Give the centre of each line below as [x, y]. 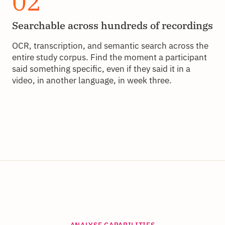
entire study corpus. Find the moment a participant [109, 57]
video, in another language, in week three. [92, 80]
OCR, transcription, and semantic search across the [110, 45]
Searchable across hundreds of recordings [113, 25]
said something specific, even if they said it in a [101, 69]
